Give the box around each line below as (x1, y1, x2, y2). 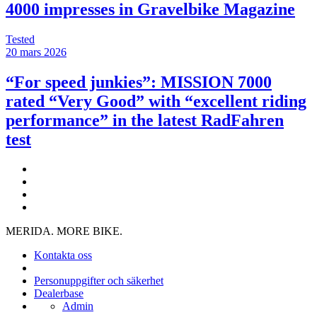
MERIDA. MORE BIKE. (6, 225, 122, 238)
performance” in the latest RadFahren (6, 110, 284, 129)
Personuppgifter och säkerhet (34, 275, 163, 287)
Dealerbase (34, 287, 83, 300)
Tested (6, 33, 35, 45)
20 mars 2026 (6, 45, 67, 58)
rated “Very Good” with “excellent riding (6, 91, 306, 110)
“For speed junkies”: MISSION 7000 (6, 72, 272, 91)
